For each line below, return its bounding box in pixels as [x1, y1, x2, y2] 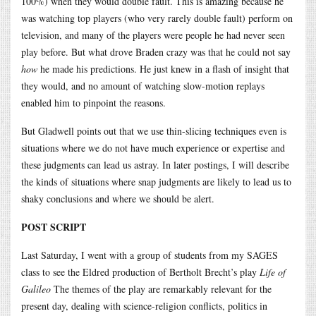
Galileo [21, 281, 51, 296]
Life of [260, 265, 286, 279]
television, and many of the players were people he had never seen [21, 28, 285, 42]
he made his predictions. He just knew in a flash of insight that [37, 61, 289, 75]
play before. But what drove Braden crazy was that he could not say [21, 44, 291, 59]
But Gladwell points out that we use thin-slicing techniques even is [21, 123, 286, 138]
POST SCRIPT [21, 219, 86, 234]
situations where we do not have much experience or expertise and [21, 140, 285, 154]
